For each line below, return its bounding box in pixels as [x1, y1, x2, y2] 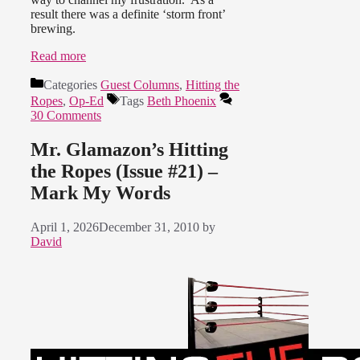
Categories [43, 77, 100, 92]
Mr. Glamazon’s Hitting [31, 138, 228, 160]
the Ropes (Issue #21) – [31, 160, 218, 182]
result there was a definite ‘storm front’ [31, 6, 225, 21]
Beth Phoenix [147, 93, 216, 108]
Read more [31, 48, 86, 63]
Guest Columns [100, 77, 179, 92]
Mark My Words [31, 182, 170, 203]
